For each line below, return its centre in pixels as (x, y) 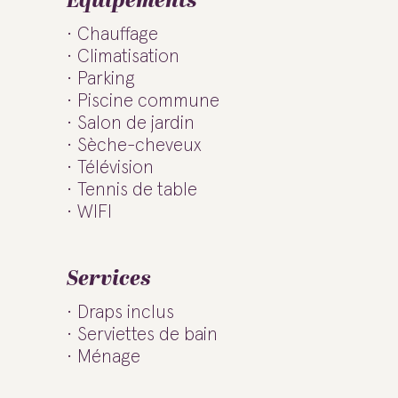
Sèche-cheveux (139, 145)
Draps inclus (126, 312)
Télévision (115, 167)
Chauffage (118, 34)
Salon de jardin (136, 123)
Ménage (109, 357)
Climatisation (128, 56)
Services (109, 279)
